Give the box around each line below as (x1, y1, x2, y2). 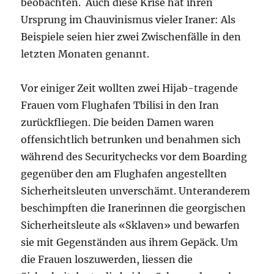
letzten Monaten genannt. (21, 48, 150, 60)
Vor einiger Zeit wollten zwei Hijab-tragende (21, 82, 239, 94)
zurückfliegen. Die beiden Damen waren (21, 116, 215, 128)
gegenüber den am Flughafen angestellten (21, 168, 228, 180)
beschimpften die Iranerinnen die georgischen (21, 202, 246, 214)
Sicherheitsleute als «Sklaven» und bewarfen (21, 219, 240, 231)
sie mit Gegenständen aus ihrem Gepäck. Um (21, 236, 239, 248)
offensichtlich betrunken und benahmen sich (21, 133, 242, 146)
